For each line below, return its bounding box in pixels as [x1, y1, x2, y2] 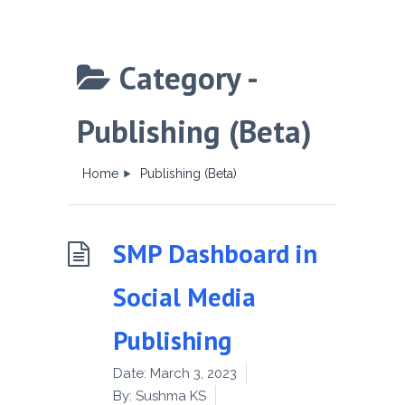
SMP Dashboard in [113, 236, 317, 270]
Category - [119, 56, 256, 99]
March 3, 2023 [150, 364, 237, 381]
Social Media [113, 279, 256, 314]
